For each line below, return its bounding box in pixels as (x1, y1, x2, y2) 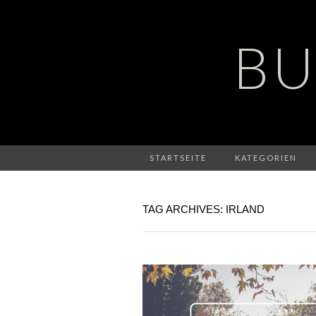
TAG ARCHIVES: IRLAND (142, 203, 265, 215)
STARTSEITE (150, 153, 207, 162)
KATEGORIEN (235, 153, 297, 162)
